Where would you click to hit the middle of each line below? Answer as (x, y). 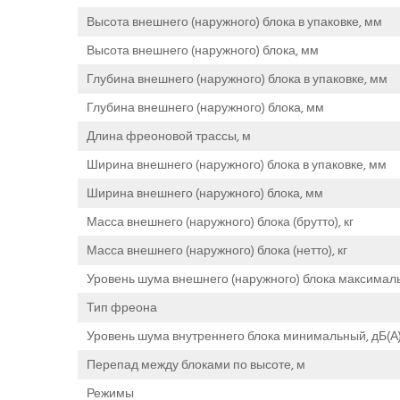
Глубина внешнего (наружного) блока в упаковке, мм (237, 79)
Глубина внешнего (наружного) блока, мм (205, 107)
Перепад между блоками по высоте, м (196, 364)
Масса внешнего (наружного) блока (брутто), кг (220, 221)
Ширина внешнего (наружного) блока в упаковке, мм (237, 164)
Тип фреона (122, 307)
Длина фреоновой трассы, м (169, 136)
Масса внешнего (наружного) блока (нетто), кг (217, 250)
